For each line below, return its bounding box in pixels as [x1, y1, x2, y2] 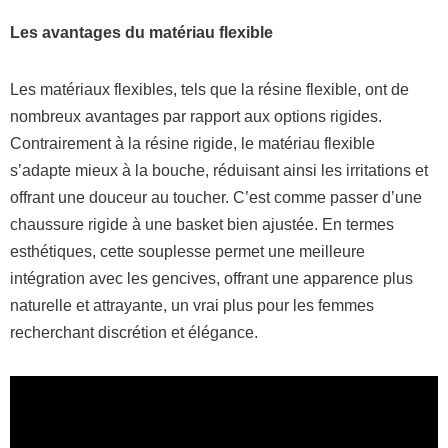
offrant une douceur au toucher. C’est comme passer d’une [10, 189, 422, 206]
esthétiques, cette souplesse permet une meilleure [10, 243, 365, 260]
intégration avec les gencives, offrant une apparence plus [10, 270, 413, 287]
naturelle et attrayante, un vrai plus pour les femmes [10, 297, 374, 314]
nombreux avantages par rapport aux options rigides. [10, 108, 382, 125]
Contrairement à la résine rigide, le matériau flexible [10, 135, 375, 152]
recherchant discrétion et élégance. [10, 324, 258, 341]
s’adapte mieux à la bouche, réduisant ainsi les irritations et [10, 162, 428, 179]
